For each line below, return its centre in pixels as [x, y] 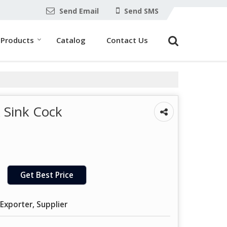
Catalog [71, 40]
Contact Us [127, 40]
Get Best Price [47, 175]
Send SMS [141, 11]
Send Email [79, 11]
